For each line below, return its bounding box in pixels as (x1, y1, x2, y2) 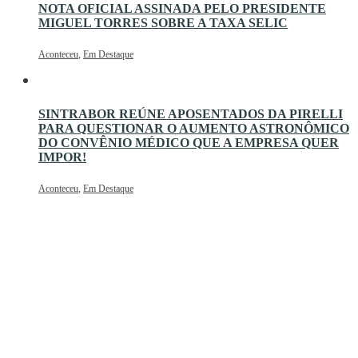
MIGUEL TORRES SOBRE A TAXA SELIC (38, 16, 288, 30)
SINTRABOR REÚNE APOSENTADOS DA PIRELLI (38, 106, 343, 121)
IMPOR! (38, 149, 86, 164)
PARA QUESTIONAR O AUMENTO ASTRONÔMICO (38, 121, 349, 135)
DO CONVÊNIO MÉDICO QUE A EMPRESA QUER (38, 135, 339, 149)
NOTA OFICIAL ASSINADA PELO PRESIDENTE (38, 2, 326, 16)
